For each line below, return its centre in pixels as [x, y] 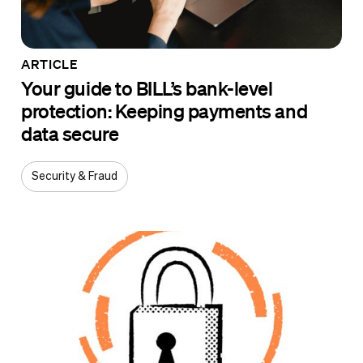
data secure [70, 134]
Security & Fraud [75, 176]
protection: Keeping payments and [164, 111]
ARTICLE [50, 64]
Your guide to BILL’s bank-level [147, 88]
